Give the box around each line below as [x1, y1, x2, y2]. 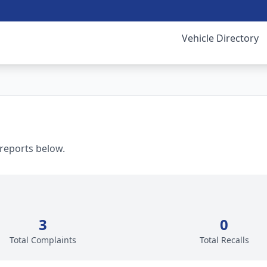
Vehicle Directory [182, 32, 259, 45]
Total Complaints [10, 234, 76, 246]
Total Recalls [199, 234, 249, 246]
